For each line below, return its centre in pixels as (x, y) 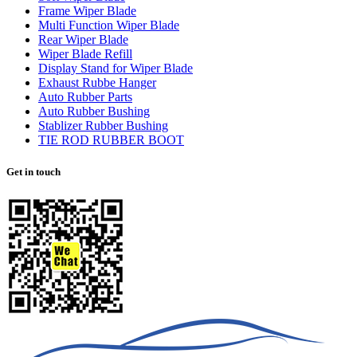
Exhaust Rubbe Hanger (97, 83)
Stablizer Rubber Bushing (103, 126)
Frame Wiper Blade (87, 11)
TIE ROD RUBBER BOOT (111, 140)
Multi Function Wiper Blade (109, 25)
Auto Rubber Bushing (94, 112)
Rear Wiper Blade (83, 40)
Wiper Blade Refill (85, 54)
